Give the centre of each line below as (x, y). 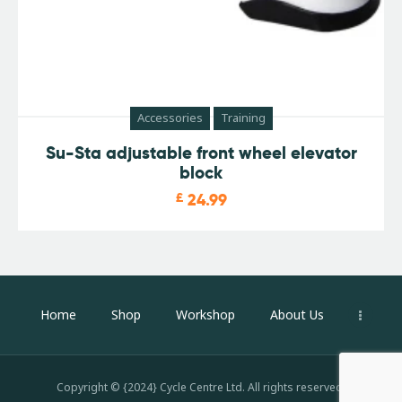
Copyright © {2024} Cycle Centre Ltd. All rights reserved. (201, 387)
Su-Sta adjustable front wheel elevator (201, 153)
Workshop (205, 315)
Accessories (170, 118)
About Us (297, 315)
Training (243, 118)
